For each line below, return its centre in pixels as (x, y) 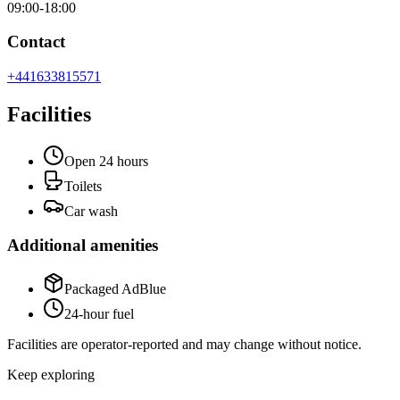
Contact (36, 42)
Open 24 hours (106, 161)
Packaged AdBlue (115, 289)
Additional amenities (83, 246)
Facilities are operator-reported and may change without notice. (184, 345)
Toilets (83, 186)
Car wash (91, 211)
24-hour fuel (99, 314)
